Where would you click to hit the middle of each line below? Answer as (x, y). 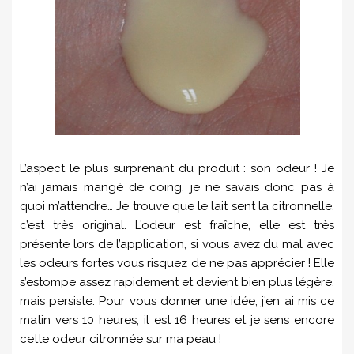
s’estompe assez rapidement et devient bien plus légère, (177, 282)
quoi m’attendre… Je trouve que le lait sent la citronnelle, (177, 207)
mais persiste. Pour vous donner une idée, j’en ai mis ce (177, 301)
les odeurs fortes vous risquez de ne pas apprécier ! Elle (177, 264)
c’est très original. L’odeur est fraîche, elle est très (177, 226)
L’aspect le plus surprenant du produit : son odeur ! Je (177, 169)
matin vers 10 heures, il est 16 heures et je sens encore (177, 320)
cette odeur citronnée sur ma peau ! (121, 339)
